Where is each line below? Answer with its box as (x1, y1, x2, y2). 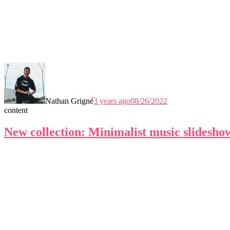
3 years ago (93, 97, 130, 106)
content (4, 106, 28, 115)
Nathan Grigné (45, 97, 93, 106)
